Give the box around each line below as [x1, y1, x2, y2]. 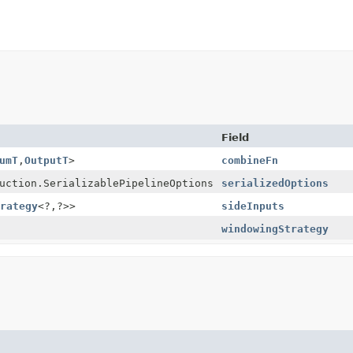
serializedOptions [221, 176, 329, 189]
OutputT [24, 154, 69, 166]
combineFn [221, 154, 278, 166]
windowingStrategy [221, 222, 329, 235]
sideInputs [221, 199, 284, 212]
